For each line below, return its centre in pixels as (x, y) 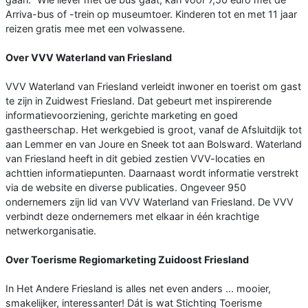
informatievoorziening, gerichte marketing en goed (122, 115)
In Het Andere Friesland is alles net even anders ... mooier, (138, 288)
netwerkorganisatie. (51, 230)
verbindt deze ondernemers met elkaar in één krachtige (132, 216)
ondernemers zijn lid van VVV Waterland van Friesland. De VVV (150, 201)
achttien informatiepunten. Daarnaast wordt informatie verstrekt (152, 173)
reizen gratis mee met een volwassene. (95, 28)
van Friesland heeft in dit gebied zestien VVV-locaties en (135, 158)
